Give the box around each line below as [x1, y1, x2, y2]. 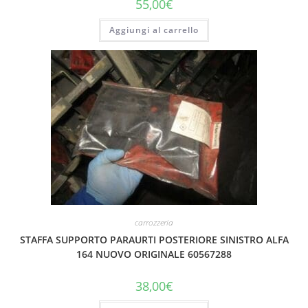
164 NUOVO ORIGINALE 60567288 [76, 247, 232, 261]
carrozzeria [135, 217, 173, 229]
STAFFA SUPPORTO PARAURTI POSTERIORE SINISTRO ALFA [19, 233, 289, 247]
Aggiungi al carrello [109, 23, 199, 36]
